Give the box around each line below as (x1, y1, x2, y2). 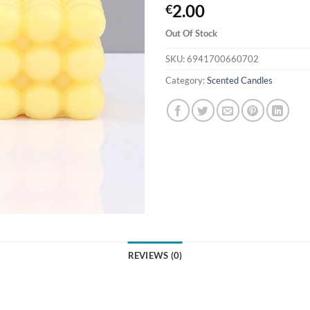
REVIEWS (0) (127, 250, 183, 261)
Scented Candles (207, 74, 273, 86)
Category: (165, 74, 207, 86)
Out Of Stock (165, 27, 217, 39)
